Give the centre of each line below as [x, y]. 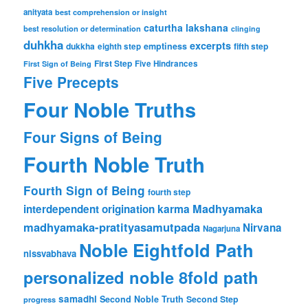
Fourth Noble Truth [114, 165]
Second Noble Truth [142, 299]
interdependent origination [89, 209]
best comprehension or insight [111, 12]
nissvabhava [50, 254]
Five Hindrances [167, 64]
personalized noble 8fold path [141, 277]
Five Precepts [71, 82]
